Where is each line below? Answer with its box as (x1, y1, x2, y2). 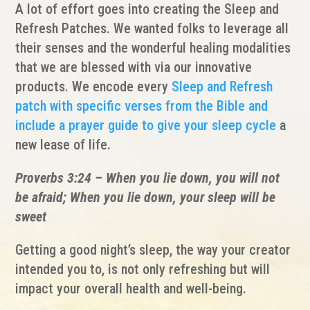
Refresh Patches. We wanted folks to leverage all (15, 20, 289, 37)
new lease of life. (15, 136, 111, 153)
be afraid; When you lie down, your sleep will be (15, 189, 276, 206)
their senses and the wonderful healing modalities (15, 39, 291, 56)
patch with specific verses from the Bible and (15, 98, 268, 114)
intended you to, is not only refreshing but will (15, 261, 271, 277)
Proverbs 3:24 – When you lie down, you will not (15, 170, 280, 186)
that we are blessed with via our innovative (15, 59, 253, 75)
